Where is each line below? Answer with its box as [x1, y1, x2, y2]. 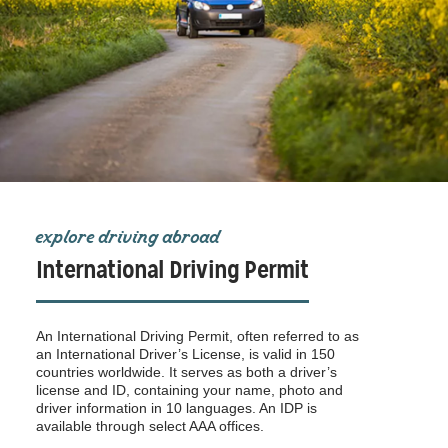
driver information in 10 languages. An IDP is [36, 399, 317, 416]
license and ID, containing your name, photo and [36, 381, 343, 398]
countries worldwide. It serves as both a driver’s [36, 363, 337, 380]
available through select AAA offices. [36, 417, 264, 434]
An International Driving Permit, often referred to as [36, 327, 359, 344]
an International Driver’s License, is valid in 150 [36, 345, 335, 362]
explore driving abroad [36, 219, 220, 252]
